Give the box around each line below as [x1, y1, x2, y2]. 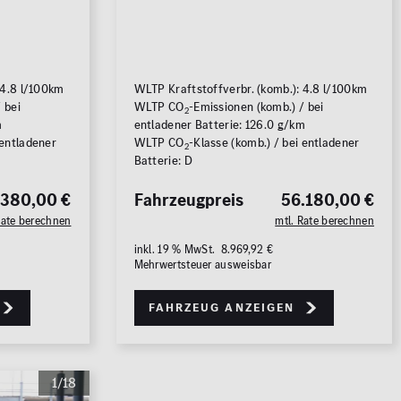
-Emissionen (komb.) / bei [188, 98, 324, 116]
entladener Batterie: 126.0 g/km [133, 116, 305, 134]
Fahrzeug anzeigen [148, 299, 295, 317]
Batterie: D [133, 152, 192, 170]
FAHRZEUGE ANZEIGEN [46, 110, 217, 132]
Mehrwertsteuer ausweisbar [133, 257, 271, 273]
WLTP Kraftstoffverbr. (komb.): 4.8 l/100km [133, 81, 368, 98]
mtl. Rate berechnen [275, 213, 374, 229]
